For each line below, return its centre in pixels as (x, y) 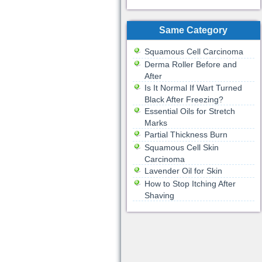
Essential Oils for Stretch (189, 111)
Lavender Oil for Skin (183, 171)
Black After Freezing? (184, 99)
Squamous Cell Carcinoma (194, 51)
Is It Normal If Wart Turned (193, 88)
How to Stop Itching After (190, 184)
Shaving (159, 195)
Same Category (193, 30)
